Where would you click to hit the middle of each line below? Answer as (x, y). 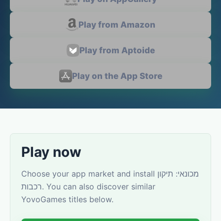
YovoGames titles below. (67, 199)
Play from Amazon (117, 25)
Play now (51, 152)
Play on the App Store (117, 76)
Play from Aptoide (117, 50)
